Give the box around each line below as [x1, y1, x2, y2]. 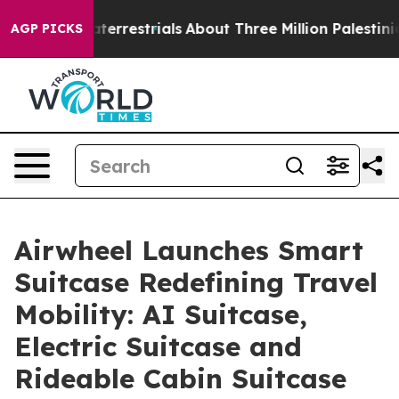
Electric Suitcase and [14, 330, 302, 363]
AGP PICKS [11, 20, 83, 37]
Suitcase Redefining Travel [14, 265, 378, 299]
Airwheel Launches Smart [14, 233, 363, 267]
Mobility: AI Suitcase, [14, 297, 307, 331]
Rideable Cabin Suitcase [14, 362, 346, 395]
